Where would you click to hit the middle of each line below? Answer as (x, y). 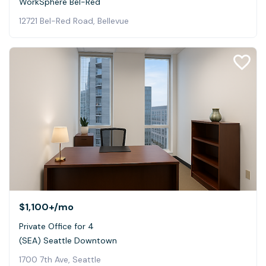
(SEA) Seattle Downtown (68, 240)
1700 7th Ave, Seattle (60, 259)
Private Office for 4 (56, 226)
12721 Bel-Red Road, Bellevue (74, 20)
